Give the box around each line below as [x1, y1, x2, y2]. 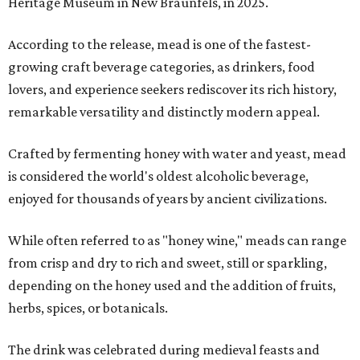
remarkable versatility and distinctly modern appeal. [8, 104, 320, 120]
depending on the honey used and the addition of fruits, [8, 277, 336, 293]
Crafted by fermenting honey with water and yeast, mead [8, 145, 346, 162]
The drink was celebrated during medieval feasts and [8, 342, 320, 358]
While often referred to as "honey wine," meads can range [8, 232, 346, 248]
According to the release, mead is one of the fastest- [8, 36, 311, 52]
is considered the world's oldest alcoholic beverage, [8, 168, 309, 184]
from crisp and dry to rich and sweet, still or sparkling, [8, 255, 327, 271]
